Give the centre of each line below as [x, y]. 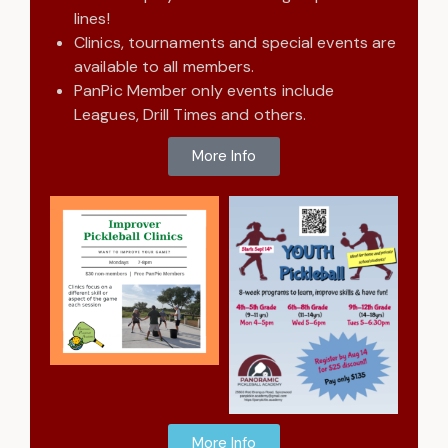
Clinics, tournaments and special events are [235, 42]
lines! [92, 18]
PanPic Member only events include [204, 90]
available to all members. [164, 66]
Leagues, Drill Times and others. [194, 114]
